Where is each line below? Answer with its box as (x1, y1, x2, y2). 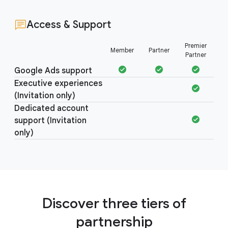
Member (110, 46, 134, 54)
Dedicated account (14, 103, 89, 113)
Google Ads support (14, 66, 92, 76)
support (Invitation (14, 116, 87, 126)
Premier (184, 42, 207, 49)
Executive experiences (14, 78, 102, 89)
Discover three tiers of (42, 194, 186, 212)
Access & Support (26, 18, 111, 31)
